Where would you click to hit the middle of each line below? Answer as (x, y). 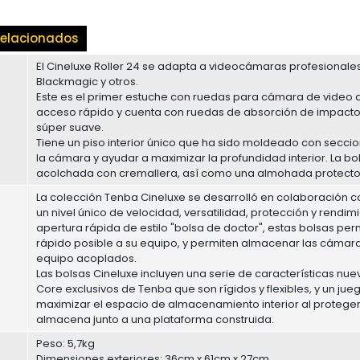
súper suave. (70, 128)
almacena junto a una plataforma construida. (155, 320)
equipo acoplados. (86, 259)
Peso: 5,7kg (65, 344)
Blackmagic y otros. (87, 82)
